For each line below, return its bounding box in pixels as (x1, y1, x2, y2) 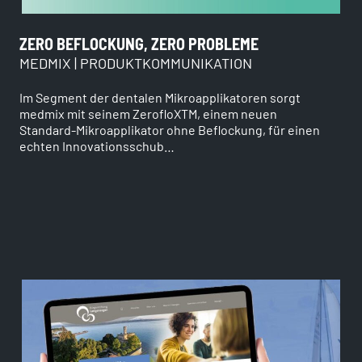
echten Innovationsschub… (19, 137, 175, 154)
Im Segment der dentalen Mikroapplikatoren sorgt (19, 89, 301, 105)
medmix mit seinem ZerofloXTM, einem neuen (19, 105, 277, 121)
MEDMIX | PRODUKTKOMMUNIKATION (19, 53, 252, 72)
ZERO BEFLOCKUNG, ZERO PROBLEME (19, 33, 259, 53)
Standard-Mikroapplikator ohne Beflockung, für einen (19, 121, 320, 137)
